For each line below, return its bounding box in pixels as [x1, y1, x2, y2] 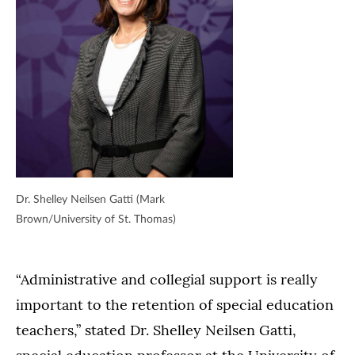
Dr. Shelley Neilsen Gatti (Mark [16, 194, 165, 206]
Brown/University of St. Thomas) [16, 214, 176, 226]
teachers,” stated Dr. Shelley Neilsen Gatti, [16, 321, 296, 340]
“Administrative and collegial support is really [16, 270, 318, 289]
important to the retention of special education [16, 296, 334, 315]
